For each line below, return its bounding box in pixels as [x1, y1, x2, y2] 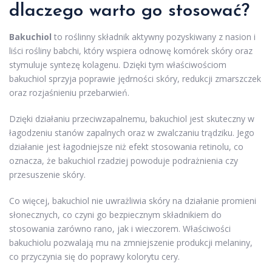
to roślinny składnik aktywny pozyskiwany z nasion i [52, 30, 256, 42]
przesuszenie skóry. [9, 168, 86, 180]
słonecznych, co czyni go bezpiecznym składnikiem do [9, 208, 222, 220]
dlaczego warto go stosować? [9, 1, 250, 21]
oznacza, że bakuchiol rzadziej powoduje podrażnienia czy [9, 154, 238, 166]
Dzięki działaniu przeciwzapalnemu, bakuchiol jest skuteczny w [9, 112, 254, 124]
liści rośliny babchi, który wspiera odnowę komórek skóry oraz [9, 44, 253, 56]
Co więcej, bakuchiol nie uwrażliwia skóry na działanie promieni [9, 194, 256, 206]
